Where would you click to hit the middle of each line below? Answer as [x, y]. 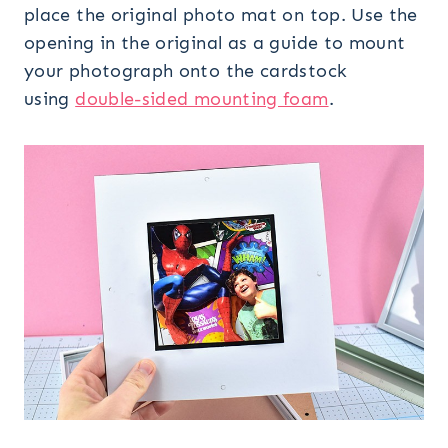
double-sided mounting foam [202, 98]
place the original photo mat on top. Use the [221, 14]
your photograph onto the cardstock [186, 70]
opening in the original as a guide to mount [215, 42]
